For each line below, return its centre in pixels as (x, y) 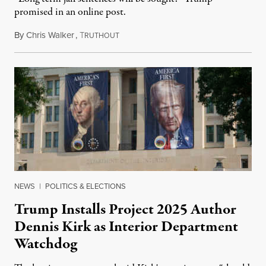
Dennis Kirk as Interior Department (126, 227)
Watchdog (46, 244)
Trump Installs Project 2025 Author (125, 210)
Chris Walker (50, 35)
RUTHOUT (102, 36)
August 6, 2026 (147, 35)
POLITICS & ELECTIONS (85, 186)
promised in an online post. (70, 12)
